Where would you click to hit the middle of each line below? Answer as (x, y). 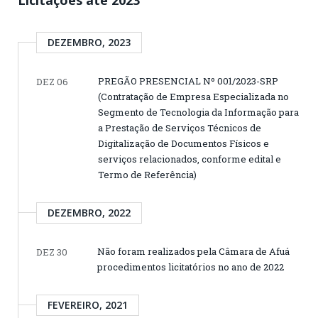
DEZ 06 (52, 81)
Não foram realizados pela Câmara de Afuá (193, 251)
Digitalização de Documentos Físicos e (183, 143)
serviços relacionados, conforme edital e (190, 159)
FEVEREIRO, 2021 (88, 305)
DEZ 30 (52, 252)
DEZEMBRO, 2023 (89, 42)
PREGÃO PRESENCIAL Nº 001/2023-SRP (188, 81)
